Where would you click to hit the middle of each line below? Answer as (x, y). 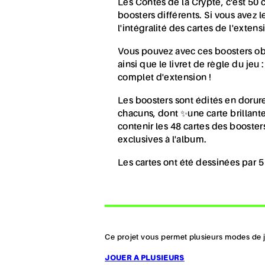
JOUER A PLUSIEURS (145, 258)
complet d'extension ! (164, 78)
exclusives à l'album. (162, 140)
